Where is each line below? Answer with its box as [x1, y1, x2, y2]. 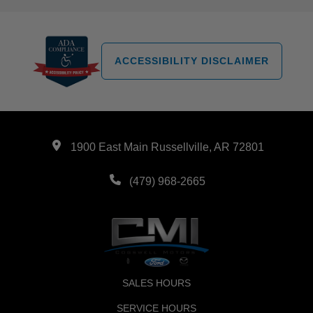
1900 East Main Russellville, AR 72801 [70, 141, 264, 154]
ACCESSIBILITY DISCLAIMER [114, 55, 269, 67]
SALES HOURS [122, 277, 191, 289]
